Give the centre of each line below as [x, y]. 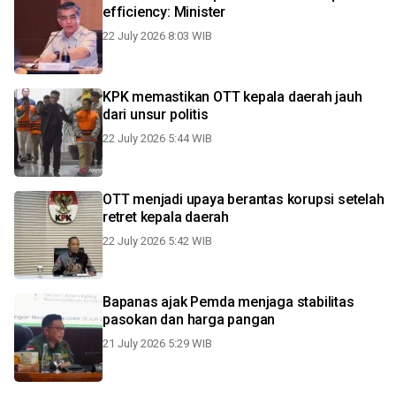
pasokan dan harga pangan [189, 320]
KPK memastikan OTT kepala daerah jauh [232, 97]
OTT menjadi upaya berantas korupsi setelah [244, 199]
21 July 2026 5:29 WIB [157, 343]
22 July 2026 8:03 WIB [157, 36]
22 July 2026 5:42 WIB [157, 241]
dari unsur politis [156, 114]
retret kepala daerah [166, 217]
